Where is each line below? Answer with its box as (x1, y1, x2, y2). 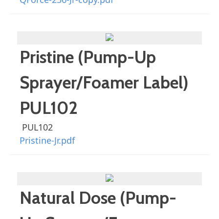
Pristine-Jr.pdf (20, 134, 75, 146)
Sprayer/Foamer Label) (20, 72, 189, 93)
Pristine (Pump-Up (20, 46, 156, 67)
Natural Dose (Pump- (20, 187, 176, 208)
